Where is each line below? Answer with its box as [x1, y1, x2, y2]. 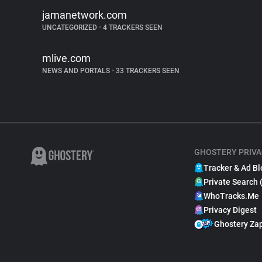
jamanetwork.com [42, 9, 127, 21]
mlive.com [42, 52, 91, 64]
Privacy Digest [204, 205, 257, 215]
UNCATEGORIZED [42, 23, 99, 32]
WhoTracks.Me [204, 191, 259, 201]
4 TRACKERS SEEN [101, 23, 163, 32]
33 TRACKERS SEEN [114, 67, 180, 75]
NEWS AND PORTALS [42, 67, 112, 75]
